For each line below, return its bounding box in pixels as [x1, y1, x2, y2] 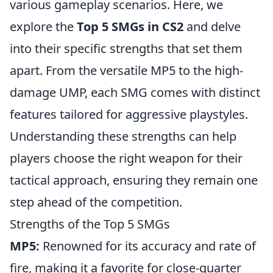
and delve [183, 18, 241, 35]
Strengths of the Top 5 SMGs [10, 216, 170, 232]
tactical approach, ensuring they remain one [10, 172, 258, 188]
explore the [10, 18, 77, 35]
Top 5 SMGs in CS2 [77, 18, 183, 35]
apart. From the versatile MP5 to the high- [10, 62, 243, 79]
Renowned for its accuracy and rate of [40, 238, 256, 254]
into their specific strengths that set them [10, 40, 243, 57]
